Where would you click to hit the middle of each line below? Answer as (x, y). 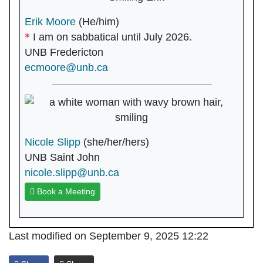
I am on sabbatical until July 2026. (111, 37)
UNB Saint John (62, 157)
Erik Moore (50, 21)
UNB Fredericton (64, 52)
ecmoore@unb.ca (66, 67)
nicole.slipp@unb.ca (72, 172)
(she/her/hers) (116, 142)
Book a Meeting (65, 191)
